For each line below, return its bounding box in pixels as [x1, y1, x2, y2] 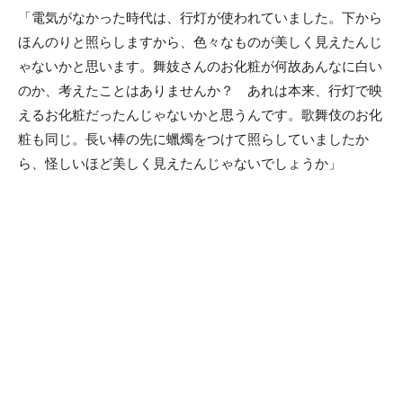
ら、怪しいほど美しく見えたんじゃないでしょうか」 [18, 155, 342, 171]
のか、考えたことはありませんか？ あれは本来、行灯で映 [18, 82, 382, 98]
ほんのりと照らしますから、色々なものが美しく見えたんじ [18, 33, 382, 49]
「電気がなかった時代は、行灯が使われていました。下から [18, 9, 382, 25]
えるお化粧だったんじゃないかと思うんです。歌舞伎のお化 [18, 106, 382, 122]
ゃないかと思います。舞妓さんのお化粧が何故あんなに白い [18, 58, 382, 74]
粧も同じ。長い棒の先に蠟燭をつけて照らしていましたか [18, 130, 369, 147]
